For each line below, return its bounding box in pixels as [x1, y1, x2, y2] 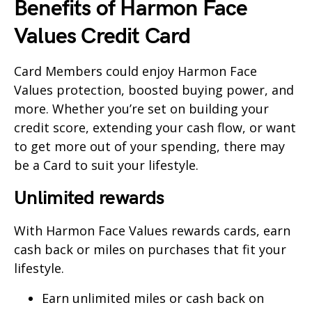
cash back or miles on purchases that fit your [14, 241, 286, 258]
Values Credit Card [14, 23, 191, 51]
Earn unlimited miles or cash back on [42, 290, 264, 307]
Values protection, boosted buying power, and [14, 81, 294, 99]
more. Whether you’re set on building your [14, 100, 269, 118]
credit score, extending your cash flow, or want [14, 119, 296, 136]
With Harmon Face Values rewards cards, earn [14, 222, 290, 240]
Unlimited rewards [14, 187, 164, 210]
